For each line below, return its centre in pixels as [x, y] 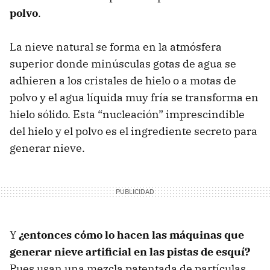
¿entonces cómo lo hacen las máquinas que [131, 234]
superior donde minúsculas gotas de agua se [123, 63]
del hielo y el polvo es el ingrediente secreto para [133, 131]
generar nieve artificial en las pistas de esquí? [130, 251]
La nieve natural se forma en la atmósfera [116, 46]
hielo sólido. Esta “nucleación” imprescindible [127, 114]
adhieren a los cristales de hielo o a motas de [123, 80]
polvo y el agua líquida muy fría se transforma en [134, 97]
